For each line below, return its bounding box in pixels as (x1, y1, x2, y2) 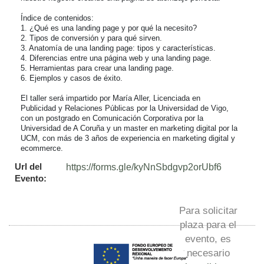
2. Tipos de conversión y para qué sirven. (21, 34, 162, 42)
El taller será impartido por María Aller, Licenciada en (21, 94, 200, 103)
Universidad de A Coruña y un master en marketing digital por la (21, 124, 237, 133)
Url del (15, 161, 42, 171)
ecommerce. (21, 144, 63, 153)
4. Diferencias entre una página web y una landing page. (21, 54, 212, 62)
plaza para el (180, 218, 236, 230)
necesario (186, 246, 230, 259)
